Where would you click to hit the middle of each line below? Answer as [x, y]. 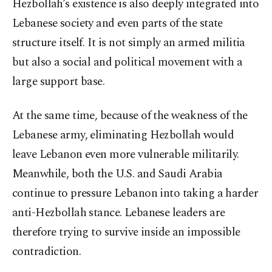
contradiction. [47, 252]
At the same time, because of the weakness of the [130, 116]
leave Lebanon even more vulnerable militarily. [126, 155]
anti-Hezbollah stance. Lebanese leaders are [119, 213]
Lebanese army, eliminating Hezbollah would [123, 135]
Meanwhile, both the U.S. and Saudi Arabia [117, 174]
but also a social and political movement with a [127, 63]
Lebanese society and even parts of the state [117, 24]
